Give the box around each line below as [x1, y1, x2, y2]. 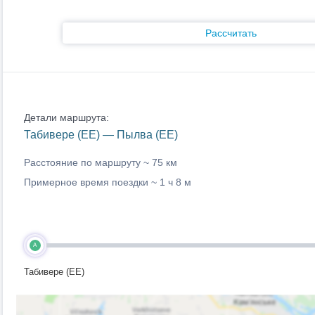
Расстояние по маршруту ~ [23, 157, 152, 168]
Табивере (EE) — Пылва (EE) [23, 129, 178, 141]
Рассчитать [205, 27, 257, 39]
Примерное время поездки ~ [23, 176, 160, 188]
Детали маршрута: [23, 112, 109, 123]
